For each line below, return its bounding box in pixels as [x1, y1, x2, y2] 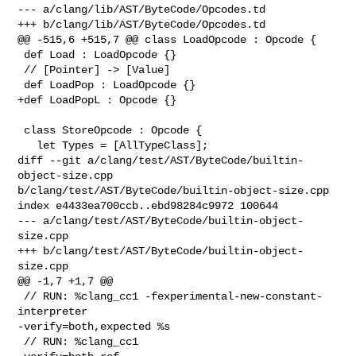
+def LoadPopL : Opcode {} [17, 93, 177, 106]
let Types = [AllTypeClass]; [17, 138, 37, 152]
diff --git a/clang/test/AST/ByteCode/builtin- [17, 153, 304, 167]
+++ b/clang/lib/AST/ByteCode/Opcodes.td [17, 17, 266, 31]
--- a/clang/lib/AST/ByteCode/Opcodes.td [17, 2, 266, 16]
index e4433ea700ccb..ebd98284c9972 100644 [17, 199, 279, 212]
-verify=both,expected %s [17, 319, 171, 333]
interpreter [17, 304, 95, 318]
